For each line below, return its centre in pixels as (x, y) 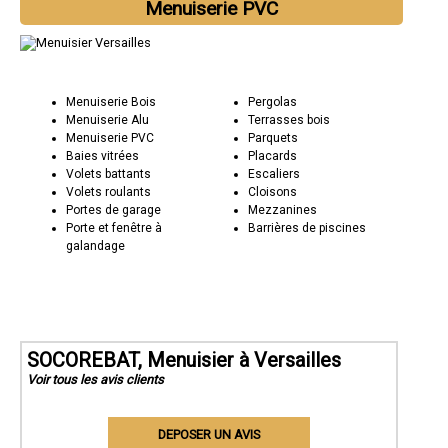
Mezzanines (282, 209)
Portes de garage (114, 209)
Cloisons (272, 191)
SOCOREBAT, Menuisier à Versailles (184, 359)
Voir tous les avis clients (95, 379)
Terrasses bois (288, 119)
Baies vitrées (103, 155)
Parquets (272, 137)
